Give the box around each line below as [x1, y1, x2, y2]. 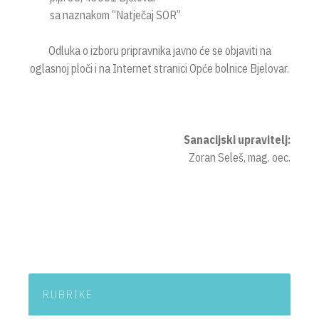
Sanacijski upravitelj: [184, 132, 291, 147]
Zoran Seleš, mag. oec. [189, 150, 291, 164]
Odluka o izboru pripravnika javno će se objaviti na [48, 43, 271, 58]
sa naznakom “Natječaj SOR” [50, 8, 181, 22]
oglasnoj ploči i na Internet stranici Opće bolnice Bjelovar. [30, 61, 289, 75]
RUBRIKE [43, 287, 93, 301]
